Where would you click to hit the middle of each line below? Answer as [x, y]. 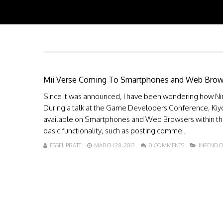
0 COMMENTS [167, 145]
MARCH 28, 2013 [114, 145]
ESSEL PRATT [65, 145]
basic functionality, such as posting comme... [115, 131]
